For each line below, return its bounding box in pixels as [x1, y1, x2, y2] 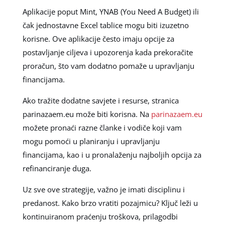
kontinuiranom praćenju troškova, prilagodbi [22, 211, 178, 222]
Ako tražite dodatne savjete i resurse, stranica [22, 95, 179, 106]
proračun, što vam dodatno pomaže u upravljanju [22, 61, 194, 71]
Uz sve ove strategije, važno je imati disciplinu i [22, 184, 185, 195]
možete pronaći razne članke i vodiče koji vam [22, 123, 182, 133]
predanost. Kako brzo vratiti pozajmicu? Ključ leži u [22, 198, 198, 208]
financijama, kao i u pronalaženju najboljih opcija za [22, 150, 201, 160]
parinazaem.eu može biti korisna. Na [22, 109, 151, 120]
